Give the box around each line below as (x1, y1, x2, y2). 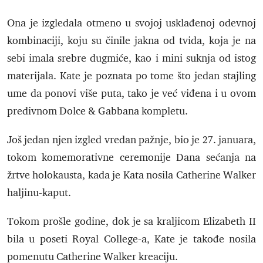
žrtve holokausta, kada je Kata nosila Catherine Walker (7, 168, 256, 182)
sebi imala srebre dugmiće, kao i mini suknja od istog (7, 52, 256, 65)
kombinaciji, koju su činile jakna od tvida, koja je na (7, 34, 256, 48)
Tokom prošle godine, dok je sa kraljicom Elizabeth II (7, 215, 256, 228)
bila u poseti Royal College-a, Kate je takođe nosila (7, 232, 256, 246)
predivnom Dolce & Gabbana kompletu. (7, 104, 188, 118)
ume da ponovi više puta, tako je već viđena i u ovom (7, 87, 256, 100)
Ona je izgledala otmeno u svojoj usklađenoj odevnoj (7, 16, 256, 30)
